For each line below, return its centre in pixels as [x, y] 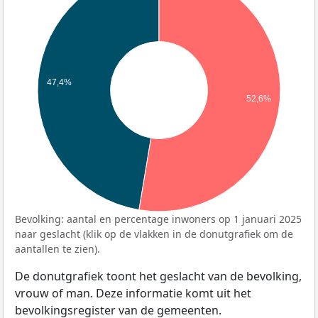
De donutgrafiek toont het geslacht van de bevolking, [158, 276]
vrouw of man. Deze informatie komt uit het [133, 293]
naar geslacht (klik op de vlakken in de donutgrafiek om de [154, 234]
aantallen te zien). [57, 248]
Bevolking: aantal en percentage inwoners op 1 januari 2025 [158, 219]
